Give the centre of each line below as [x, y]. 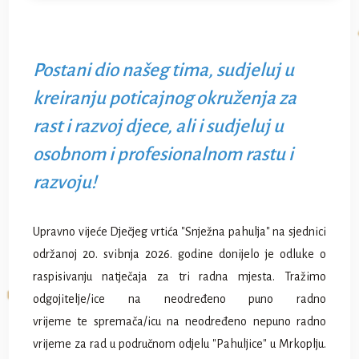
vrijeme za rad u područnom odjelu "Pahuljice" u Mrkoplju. [179, 344]
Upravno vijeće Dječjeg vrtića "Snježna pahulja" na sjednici [179, 232]
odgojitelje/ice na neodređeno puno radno [179, 299]
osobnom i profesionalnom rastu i [163, 154]
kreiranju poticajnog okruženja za [165, 98]
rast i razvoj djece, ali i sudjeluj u [159, 126]
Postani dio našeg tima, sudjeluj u [164, 70]
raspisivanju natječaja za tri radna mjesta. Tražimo [179, 276]
